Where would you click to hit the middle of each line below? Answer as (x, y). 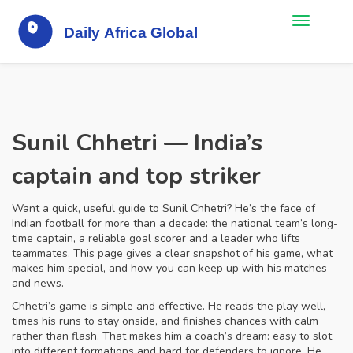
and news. (38, 283)
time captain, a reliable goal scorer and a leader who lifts (156, 238)
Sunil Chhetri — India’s (137, 143)
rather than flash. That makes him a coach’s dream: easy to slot (172, 336)
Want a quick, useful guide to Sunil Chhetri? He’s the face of (163, 208)
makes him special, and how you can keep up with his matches (169, 268)
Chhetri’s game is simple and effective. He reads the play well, (169, 306)
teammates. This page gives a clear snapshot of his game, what (172, 253)
